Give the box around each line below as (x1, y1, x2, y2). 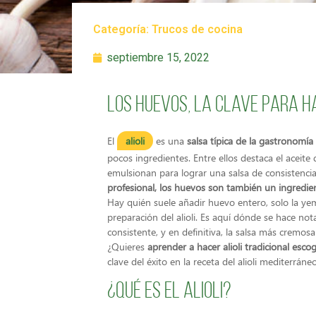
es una (153, 134, 187, 147)
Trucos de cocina (152, 23, 243, 36)
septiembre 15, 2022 (107, 51, 209, 64)
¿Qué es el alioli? (107, 281, 231, 304)
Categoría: (93, 23, 152, 36)
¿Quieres (107, 240, 147, 253)
